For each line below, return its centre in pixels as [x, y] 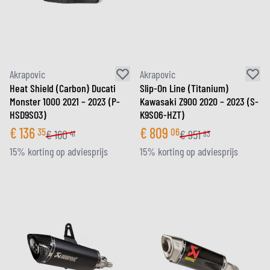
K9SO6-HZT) [162, 115]
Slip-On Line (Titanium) [184, 88]
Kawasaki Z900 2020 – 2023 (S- [199, 101]
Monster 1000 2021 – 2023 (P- [65, 101]
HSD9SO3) [28, 115]
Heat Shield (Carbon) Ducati [63, 88]
